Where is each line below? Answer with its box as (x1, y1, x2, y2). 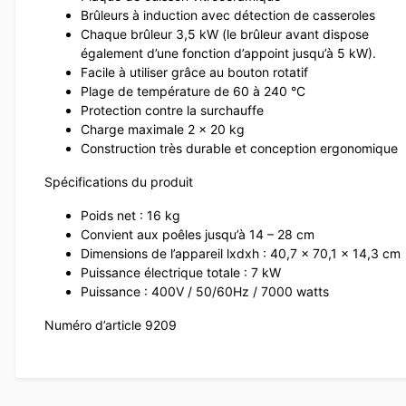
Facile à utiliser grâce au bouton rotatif (81, 64, 308, 81)
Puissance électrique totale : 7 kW (81, 265, 281, 281)
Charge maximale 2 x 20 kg (81, 121, 245, 138)
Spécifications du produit (44, 174, 193, 190)
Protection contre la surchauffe (81, 102, 264, 119)
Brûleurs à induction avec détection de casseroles (81, 7, 375, 24)
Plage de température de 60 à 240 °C (81, 83, 305, 100)
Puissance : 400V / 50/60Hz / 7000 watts (81, 284, 329, 300)
